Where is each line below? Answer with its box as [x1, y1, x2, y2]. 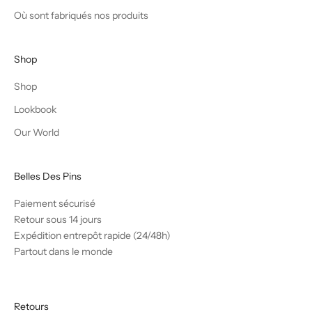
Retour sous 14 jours [14, 213, 102, 226]
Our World [14, 126, 59, 139]
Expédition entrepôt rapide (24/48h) [14, 229, 171, 242]
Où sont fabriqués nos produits [14, 9, 148, 22]
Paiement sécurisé [14, 197, 95, 210]
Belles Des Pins [14, 170, 81, 183]
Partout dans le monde [14, 245, 113, 258]
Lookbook [14, 103, 56, 116]
